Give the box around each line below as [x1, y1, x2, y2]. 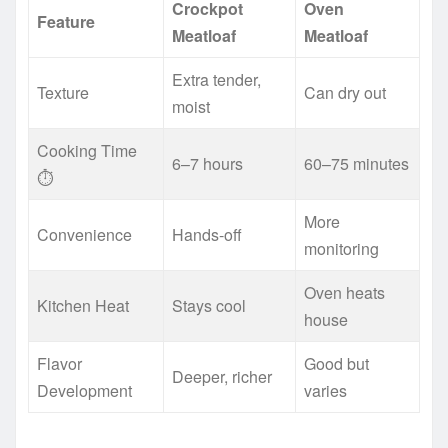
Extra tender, [172, 67, 261, 91]
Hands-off [172, 222, 242, 246]
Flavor [37, 351, 82, 375]
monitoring [304, 236, 379, 260]
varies [304, 378, 347, 402]
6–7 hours [172, 151, 243, 175]
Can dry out [304, 80, 386, 104]
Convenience [37, 222, 132, 246]
